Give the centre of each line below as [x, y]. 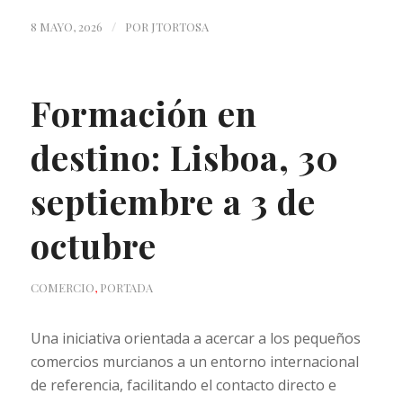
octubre [93, 245]
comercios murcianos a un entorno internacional [194, 362]
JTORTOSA [179, 26]
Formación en [143, 112]
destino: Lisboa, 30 [184, 157]
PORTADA [126, 287]
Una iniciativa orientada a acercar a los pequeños [195, 339]
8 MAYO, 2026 [66, 26]
